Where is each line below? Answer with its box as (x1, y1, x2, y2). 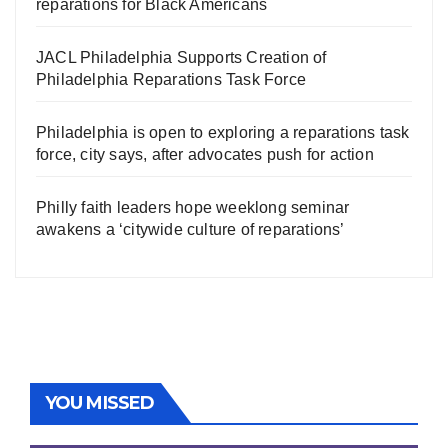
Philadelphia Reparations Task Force (36, 71, 306, 89)
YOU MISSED (45, 392, 154, 415)
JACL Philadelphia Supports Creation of (36, 49, 327, 67)
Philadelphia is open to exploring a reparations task (36, 124, 410, 142)
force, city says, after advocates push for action (36, 146, 374, 164)
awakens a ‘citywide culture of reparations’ (36, 221, 345, 239)
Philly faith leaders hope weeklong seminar (36, 199, 350, 217)
